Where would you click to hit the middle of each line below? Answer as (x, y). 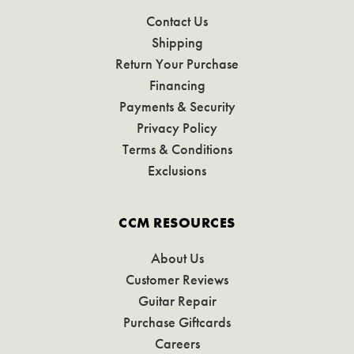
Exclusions (177, 171)
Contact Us (177, 21)
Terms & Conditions (177, 149)
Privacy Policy (177, 128)
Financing (177, 85)
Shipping (177, 43)
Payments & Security (177, 107)
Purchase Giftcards (177, 322)
